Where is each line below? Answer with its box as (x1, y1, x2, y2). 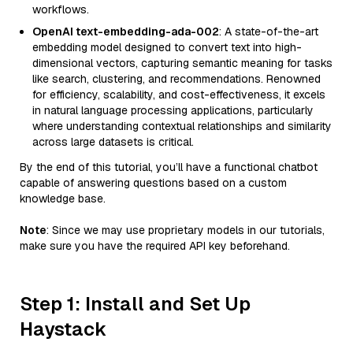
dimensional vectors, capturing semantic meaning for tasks (32, 56, 333, 70)
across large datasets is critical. (32, 135, 194, 149)
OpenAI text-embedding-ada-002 (32, 24, 219, 39)
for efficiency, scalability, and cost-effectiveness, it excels (32, 87, 325, 102)
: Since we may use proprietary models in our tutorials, (46, 223, 325, 237)
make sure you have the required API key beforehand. (20, 239, 290, 253)
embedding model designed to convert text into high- (32, 40, 302, 54)
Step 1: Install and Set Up (20, 292, 251, 316)
